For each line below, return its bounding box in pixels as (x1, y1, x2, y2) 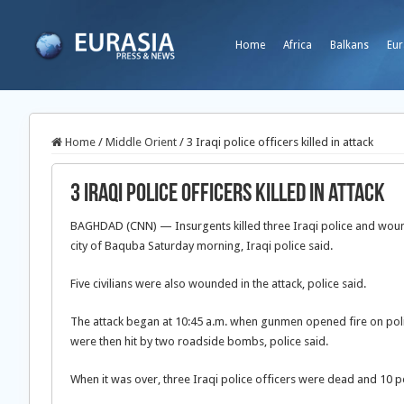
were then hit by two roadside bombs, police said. (70, 335, 328, 348)
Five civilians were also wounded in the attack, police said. (70, 277, 366, 290)
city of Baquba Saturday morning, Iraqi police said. (70, 239, 333, 252)
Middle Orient (106, 135, 177, 149)
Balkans (330, 39, 369, 51)
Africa (283, 39, 312, 51)
